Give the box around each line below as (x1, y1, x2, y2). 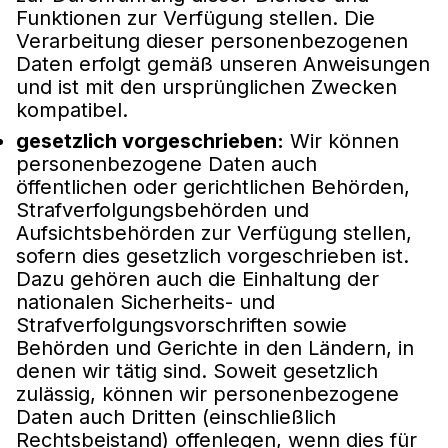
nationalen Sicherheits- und (16, 289, 275, 314)
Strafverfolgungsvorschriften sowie (16, 312, 347, 337)
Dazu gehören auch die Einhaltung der (16, 266, 379, 291)
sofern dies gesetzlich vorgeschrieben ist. (16, 243, 409, 268)
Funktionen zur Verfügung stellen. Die (16, 5, 375, 30)
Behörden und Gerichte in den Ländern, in (16, 335, 414, 360)
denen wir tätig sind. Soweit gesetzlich (16, 358, 378, 383)
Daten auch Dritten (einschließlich (16, 404, 336, 429)
